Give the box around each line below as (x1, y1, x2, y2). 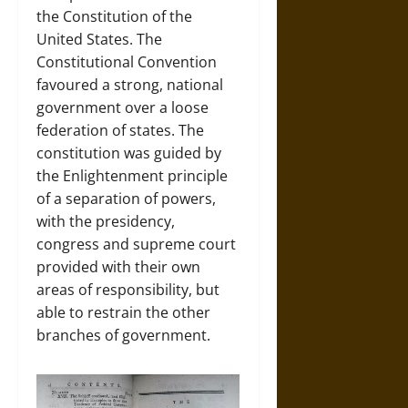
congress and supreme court (36, 233, 236, 254)
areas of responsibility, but (36, 279, 219, 300)
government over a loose (36, 97, 209, 117)
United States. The (36, 28, 162, 49)
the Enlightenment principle (36, 165, 228, 186)
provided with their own (36, 256, 200, 277)
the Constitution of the (36, 5, 192, 26)
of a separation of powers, (36, 188, 216, 209)
